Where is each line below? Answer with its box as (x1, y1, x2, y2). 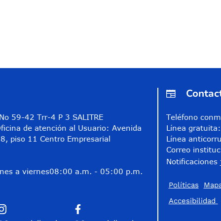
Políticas (168, 181, 199, 189)
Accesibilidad (168, 196, 218, 205)
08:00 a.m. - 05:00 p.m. (49, 167, 143, 176)
